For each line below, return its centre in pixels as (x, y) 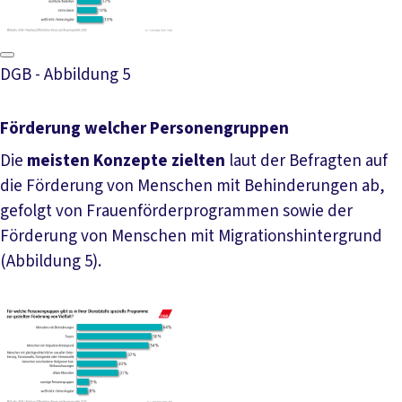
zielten (198, 161)
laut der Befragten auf (306, 161)
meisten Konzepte (97, 161)
